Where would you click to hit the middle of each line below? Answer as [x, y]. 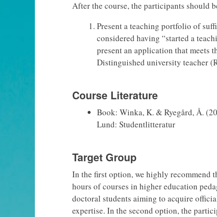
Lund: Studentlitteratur [136, 124]
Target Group [104, 157]
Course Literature [115, 95]
